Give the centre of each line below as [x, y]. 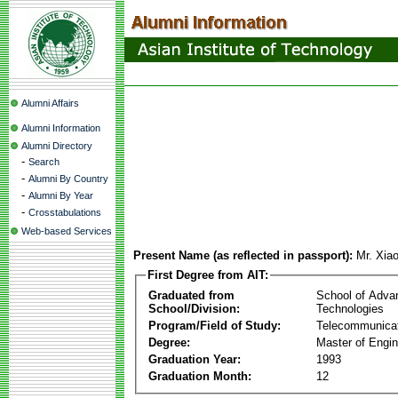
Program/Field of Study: [215, 325]
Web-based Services [67, 231]
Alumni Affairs [50, 103]
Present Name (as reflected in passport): [243, 255]
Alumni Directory [57, 146]
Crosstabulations [65, 212]
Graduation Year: [195, 359]
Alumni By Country [68, 179]
